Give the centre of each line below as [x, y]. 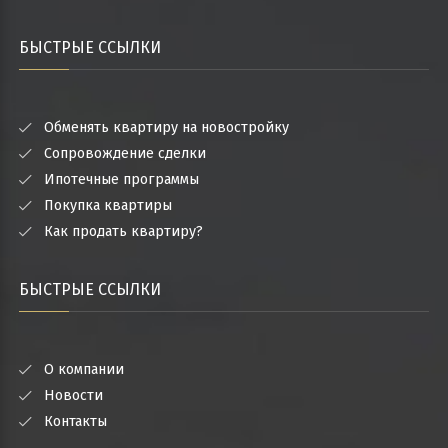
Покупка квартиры [108, 205]
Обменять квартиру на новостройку [166, 127]
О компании [84, 369]
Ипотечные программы [121, 179]
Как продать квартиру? [123, 231]
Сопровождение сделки [125, 153]
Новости [73, 395]
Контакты [75, 421]
